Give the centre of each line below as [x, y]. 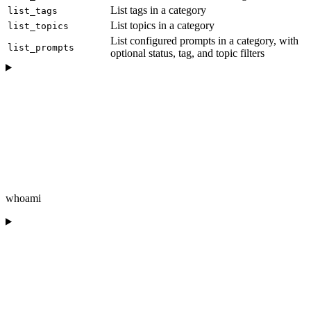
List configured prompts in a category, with [204, 40]
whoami [23, 198]
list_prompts [41, 47]
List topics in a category [162, 25]
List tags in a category [158, 10]
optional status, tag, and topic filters [187, 53]
